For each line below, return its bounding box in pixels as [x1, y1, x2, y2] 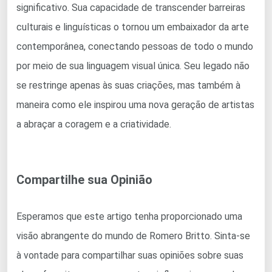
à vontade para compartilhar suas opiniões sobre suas [16, 249, 243, 261]
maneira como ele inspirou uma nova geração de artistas [16, 98, 254, 110]
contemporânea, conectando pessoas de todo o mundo [16, 40, 253, 52]
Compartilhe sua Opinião [16, 172, 152, 187]
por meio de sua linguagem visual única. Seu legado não [16, 59, 250, 72]
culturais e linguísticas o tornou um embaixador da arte [16, 21, 249, 33]
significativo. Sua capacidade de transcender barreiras [16, 1, 245, 13]
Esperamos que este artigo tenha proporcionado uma [16, 210, 242, 222]
